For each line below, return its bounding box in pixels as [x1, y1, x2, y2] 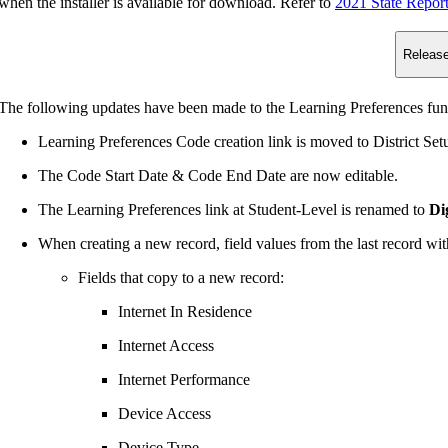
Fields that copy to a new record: [78, 268, 284, 286]
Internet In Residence [118, 302, 252, 320]
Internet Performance [118, 370, 250, 388]
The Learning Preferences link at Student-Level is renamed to [38, 200, 429, 218]
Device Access [118, 404, 211, 422]
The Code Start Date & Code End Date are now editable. [38, 166, 398, 184]
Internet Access [118, 336, 214, 354]
